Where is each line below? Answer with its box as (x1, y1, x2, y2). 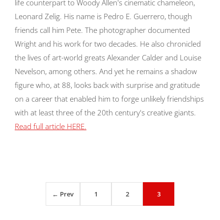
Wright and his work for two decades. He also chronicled (15, 39, 201, 49)
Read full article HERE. (15, 121, 86, 131)
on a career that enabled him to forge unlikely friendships (15, 94, 204, 104)
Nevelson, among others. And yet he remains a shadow (15, 66, 197, 76)
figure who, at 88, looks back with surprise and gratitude (15, 80, 200, 90)
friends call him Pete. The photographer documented (15, 25, 190, 35)
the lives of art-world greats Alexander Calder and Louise (15, 53, 201, 62)
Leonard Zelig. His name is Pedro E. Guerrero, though (15, 11, 192, 21)
